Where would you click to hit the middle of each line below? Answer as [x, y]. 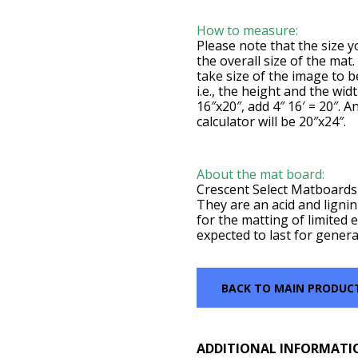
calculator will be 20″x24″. [272, 121]
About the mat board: [261, 174]
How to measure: [248, 30]
